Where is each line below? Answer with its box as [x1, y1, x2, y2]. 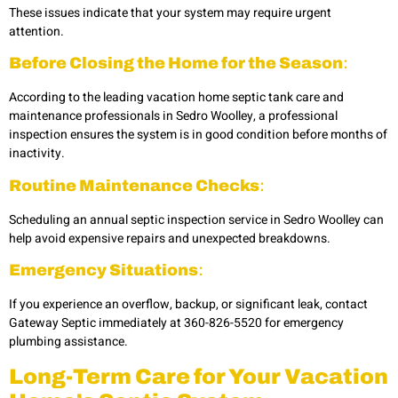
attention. [9, 21, 64, 41]
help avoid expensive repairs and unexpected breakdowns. [9, 228, 330, 248]
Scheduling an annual [9, 210, 128, 229]
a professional [259, 107, 338, 126]
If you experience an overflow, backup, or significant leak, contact [9, 295, 368, 314]
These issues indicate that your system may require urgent [9, 3, 331, 22]
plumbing [9, 332, 61, 352]
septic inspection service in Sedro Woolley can [131, 210, 384, 229]
